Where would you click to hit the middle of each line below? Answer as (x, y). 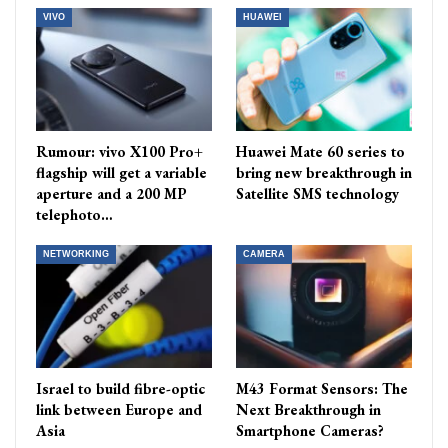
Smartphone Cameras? (310, 431)
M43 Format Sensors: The (322, 389)
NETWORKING (76, 253)
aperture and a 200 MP (111, 193)
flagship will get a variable (121, 172)
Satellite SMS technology (317, 193)
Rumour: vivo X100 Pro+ (119, 151)
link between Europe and (119, 410)
